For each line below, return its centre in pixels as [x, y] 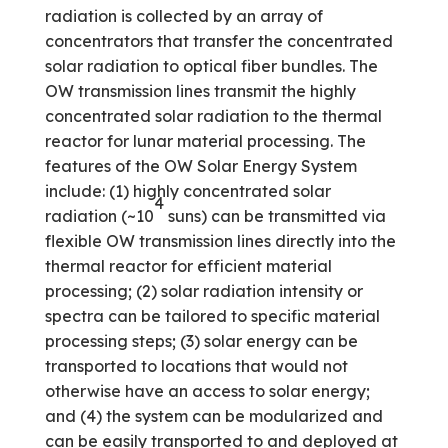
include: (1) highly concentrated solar [187, 191]
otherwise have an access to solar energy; [207, 391]
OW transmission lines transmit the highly [200, 91]
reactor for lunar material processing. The [205, 141]
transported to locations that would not [196, 366]
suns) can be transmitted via [274, 216]
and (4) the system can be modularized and [213, 416]
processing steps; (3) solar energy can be [201, 341]
